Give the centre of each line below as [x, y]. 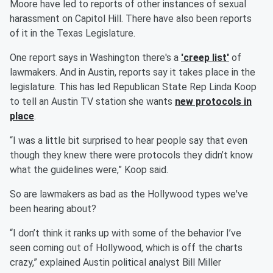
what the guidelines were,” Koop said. [89, 170]
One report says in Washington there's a [95, 58]
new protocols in [213, 101]
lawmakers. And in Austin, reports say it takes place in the [133, 72]
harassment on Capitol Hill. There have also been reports [131, 19]
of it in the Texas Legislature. [73, 33]
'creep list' [205, 58]
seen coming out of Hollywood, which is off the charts [126, 248]
